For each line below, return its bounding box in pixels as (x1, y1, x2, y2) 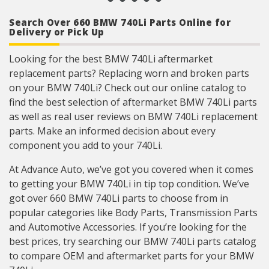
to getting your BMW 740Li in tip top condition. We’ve (9, 177, 249, 190)
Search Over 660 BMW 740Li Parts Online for (9, 16, 231, 28)
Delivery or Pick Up (9, 26, 104, 38)
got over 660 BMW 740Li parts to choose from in (9, 192, 228, 205)
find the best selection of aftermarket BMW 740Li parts (9, 95, 257, 109)
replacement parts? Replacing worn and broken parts (9, 67, 249, 80)
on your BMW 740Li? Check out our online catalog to (9, 81, 246, 94)
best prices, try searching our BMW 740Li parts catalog (9, 235, 256, 248)
